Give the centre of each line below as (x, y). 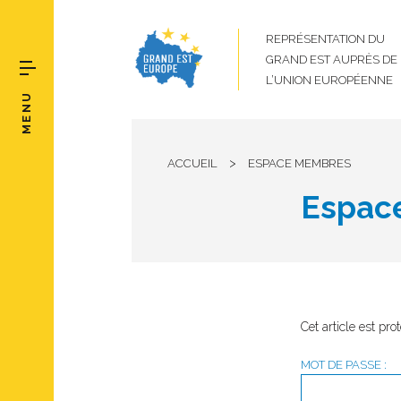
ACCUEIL (192, 163)
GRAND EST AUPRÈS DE (332, 60)
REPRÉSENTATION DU (325, 39)
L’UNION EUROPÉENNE (329, 80)
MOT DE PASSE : (343, 365)
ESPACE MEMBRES (299, 163)
